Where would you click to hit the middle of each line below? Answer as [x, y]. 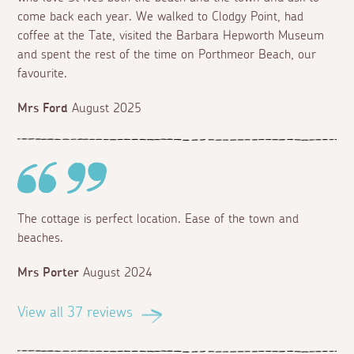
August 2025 [107, 109]
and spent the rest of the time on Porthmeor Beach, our [167, 55]
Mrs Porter [49, 273]
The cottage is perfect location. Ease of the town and [158, 219]
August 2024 [118, 273]
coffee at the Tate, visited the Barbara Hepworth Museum [171, 36]
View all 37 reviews [75, 313]
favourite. [43, 74]
